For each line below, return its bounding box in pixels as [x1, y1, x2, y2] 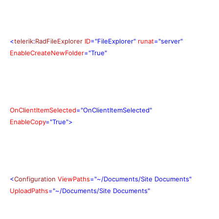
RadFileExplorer [35, 37, 83, 45]
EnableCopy [10, 117, 45, 126]
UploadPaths [10, 186, 48, 195]
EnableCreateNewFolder [10, 48, 84, 57]
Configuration [14, 175, 56, 183]
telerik [14, 37, 33, 45]
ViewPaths [58, 175, 90, 183]
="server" [154, 37, 183, 45]
